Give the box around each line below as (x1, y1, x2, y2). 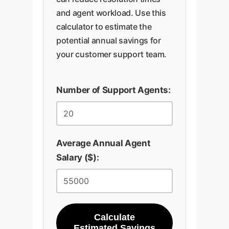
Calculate (94, 212, 135, 222)
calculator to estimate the (56, 21, 152, 32)
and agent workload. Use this (56, 8, 166, 18)
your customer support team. (56, 49, 167, 59)
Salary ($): (56, 152, 99, 163)
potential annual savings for (56, 35, 161, 45)
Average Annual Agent (56, 138, 151, 148)
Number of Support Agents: (56, 85, 171, 95)
